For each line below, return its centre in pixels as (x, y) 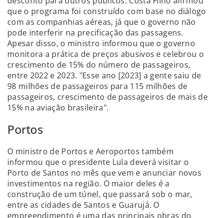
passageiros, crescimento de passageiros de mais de (108, 97)
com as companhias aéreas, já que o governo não (102, 22)
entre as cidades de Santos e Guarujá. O (83, 205)
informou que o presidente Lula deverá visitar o (98, 162)
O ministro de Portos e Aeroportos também (91, 151)
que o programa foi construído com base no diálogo (107, 11)
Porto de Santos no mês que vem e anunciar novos (105, 173)
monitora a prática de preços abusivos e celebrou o (106, 54)
